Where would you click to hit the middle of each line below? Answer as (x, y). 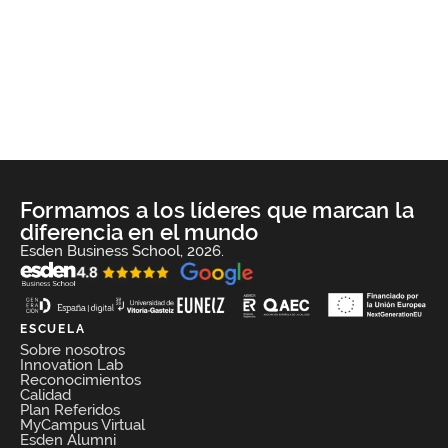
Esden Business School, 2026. (122, 251)
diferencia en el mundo (139, 233)
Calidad (45, 394)
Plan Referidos (70, 409)
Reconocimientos (80, 379)
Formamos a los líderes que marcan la (217, 211)
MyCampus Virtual (82, 424)
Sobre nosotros (72, 349)
